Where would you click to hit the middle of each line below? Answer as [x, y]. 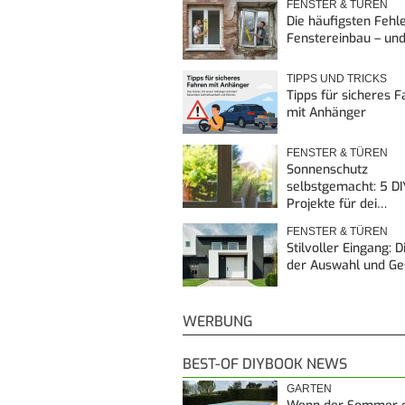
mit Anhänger [326, 112]
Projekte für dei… [337, 203]
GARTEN [309, 388]
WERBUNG [218, 321]
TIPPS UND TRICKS [337, 78]
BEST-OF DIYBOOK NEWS [265, 363]
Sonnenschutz [327, 169]
